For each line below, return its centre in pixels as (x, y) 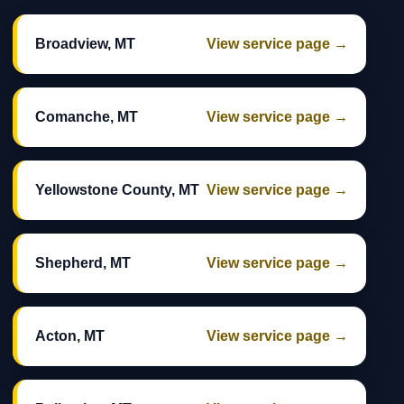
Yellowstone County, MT (117, 190)
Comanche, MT (87, 117)
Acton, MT (70, 336)
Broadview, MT (85, 44)
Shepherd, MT (83, 263)
